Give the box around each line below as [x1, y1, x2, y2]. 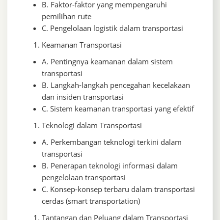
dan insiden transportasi [42, 92, 124, 102]
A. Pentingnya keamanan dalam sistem [42, 56, 173, 67]
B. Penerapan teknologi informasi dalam [42, 161, 178, 171]
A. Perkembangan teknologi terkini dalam [42, 137, 182, 147]
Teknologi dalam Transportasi [42, 120, 142, 131]
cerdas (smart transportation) [42, 196, 140, 206]
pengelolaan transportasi [42, 172, 126, 183]
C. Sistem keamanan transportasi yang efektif [42, 104, 194, 114]
